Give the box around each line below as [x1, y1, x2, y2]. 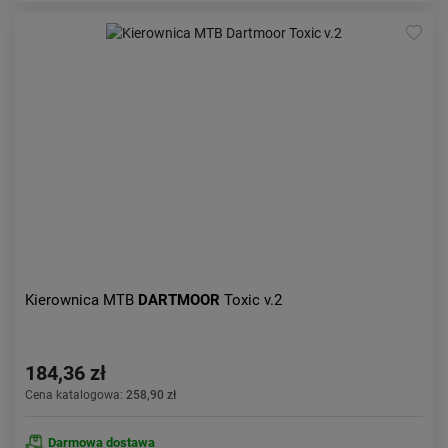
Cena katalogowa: [25, 388, 126, 402]
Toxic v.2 [224, 291, 282, 309]
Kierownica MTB [25, 291, 138, 309]
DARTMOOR [138, 291, 224, 309]
